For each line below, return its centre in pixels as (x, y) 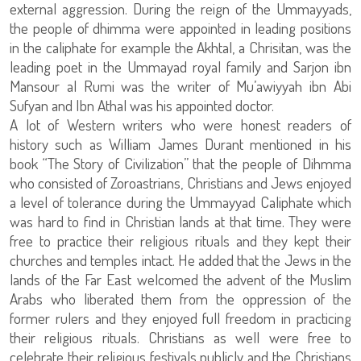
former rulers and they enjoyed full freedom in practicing (180, 318)
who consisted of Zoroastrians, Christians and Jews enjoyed (180, 183)
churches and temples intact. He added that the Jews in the (180, 260)
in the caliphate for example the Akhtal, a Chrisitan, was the (180, 47)
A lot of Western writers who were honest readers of (180, 124)
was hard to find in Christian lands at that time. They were (180, 221)
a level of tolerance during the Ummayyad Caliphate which (180, 202)
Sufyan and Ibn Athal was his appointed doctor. (142, 105)
